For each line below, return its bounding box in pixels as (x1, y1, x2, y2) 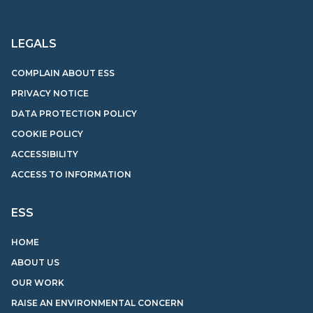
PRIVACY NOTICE (11, 88, 89, 99)
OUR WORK (11, 277, 64, 289)
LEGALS (11, 37, 57, 51)
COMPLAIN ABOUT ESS (11, 68, 115, 79)
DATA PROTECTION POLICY (11, 108, 137, 119)
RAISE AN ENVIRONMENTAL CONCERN (11, 298, 184, 309)
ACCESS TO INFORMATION (11, 169, 131, 180)
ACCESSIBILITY (11, 149, 78, 160)
